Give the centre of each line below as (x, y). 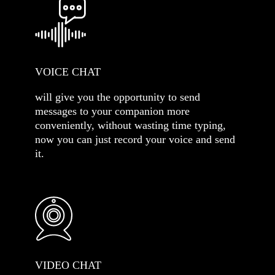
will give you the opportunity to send (118, 97)
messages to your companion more (112, 111)
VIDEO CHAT (68, 265)
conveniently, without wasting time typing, (130, 125)
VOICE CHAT (68, 72)
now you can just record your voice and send (135, 139)
